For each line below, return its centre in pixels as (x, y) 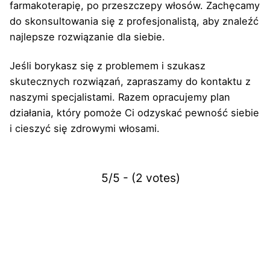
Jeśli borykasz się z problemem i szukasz (108, 65)
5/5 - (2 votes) (141, 177)
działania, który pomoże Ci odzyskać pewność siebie (134, 112)
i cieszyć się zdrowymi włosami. (85, 128)
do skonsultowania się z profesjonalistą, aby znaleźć (134, 21)
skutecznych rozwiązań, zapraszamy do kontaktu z (130, 81)
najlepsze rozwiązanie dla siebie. (87, 36)
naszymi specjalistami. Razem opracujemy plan (120, 97)
